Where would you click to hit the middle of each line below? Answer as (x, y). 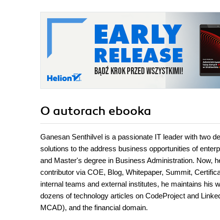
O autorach (74, 111)
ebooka (130, 111)
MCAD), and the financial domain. (94, 208)
